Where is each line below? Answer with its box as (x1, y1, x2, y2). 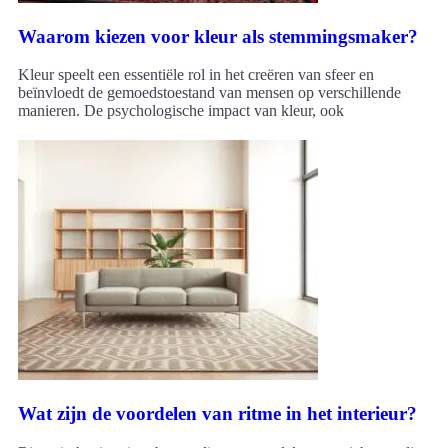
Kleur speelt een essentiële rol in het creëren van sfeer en (18, 66, 374, 84)
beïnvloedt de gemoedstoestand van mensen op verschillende (18, 84, 401, 102)
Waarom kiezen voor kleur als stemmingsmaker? (18, 25, 418, 47)
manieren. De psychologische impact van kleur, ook (18, 102, 344, 120)
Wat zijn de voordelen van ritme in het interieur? (18, 403, 417, 425)
